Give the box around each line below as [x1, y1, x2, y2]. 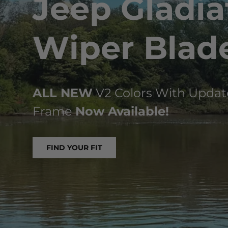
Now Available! [75, 103, 169, 119]
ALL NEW [33, 85, 93, 100]
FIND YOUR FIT [46, 142, 102, 152]
